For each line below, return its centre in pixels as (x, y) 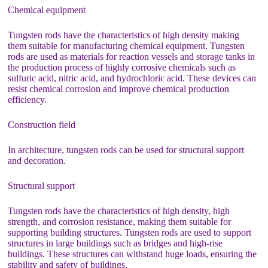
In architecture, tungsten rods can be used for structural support (126, 150)
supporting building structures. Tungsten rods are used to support (130, 232)
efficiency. (28, 100)
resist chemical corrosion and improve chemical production (119, 89)
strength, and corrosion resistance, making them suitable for (120, 222)
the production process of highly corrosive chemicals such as (122, 67)
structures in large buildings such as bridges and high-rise (115, 243)
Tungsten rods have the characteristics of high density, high (119, 211)
